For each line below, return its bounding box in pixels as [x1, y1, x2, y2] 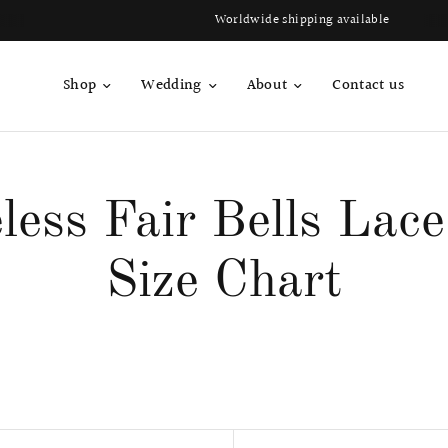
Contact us [332, 74, 405, 97]
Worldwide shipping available [141, 10, 317, 30]
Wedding [141, 74, 202, 97]
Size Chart [106, 256, 342, 308]
